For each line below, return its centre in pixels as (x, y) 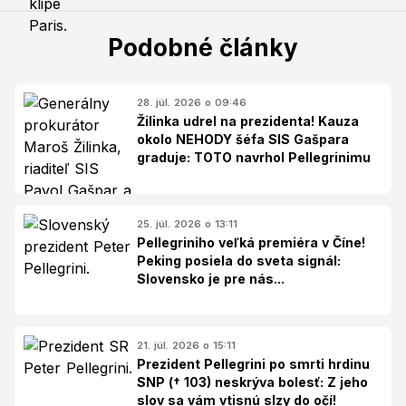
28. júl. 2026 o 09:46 (192, 102)
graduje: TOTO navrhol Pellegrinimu (254, 157)
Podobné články (203, 47)
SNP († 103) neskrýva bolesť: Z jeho (252, 382)
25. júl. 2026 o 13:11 (187, 223)
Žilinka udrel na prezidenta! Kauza (248, 121)
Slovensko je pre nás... (211, 278)
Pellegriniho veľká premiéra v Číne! (251, 242)
